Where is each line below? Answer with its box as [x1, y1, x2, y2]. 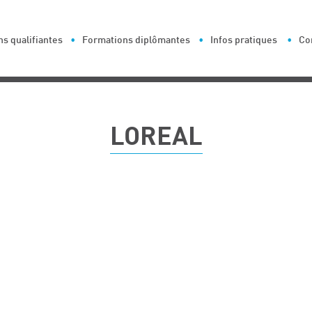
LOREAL [109, 123, 203, 150]
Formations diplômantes [82, 34, 191, 45]
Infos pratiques [210, 34, 277, 45]
